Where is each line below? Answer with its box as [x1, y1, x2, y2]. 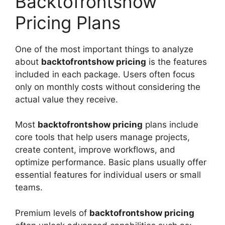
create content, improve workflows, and [15, 145, 175, 155]
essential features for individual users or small [15, 170, 201, 180]
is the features [146, 56, 207, 67]
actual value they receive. [15, 94, 118, 104]
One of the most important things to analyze [15, 44, 193, 54]
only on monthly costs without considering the [15, 81, 200, 92]
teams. [15, 182, 43, 193]
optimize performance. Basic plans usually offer [15, 157, 206, 168]
